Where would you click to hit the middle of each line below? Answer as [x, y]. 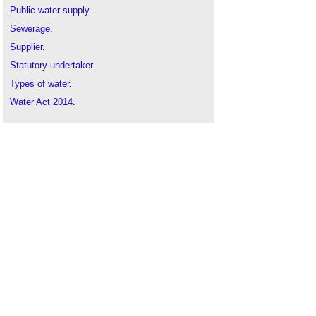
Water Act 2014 [41, 102]
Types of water [39, 84]
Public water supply [49, 10]
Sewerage [30, 29]
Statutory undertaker [51, 65]
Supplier [26, 47]
